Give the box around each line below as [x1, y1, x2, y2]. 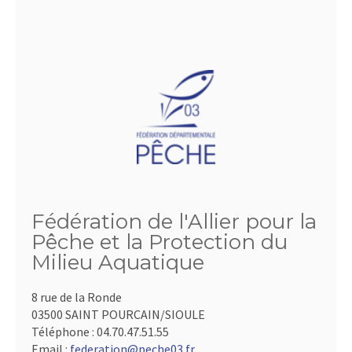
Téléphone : [31, 324, 97, 339]
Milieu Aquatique [31, 250, 204, 275]
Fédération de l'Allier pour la [31, 209, 317, 234]
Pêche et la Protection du [31, 229, 288, 255]
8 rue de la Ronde [31, 289, 122, 305]
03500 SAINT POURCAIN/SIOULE [31, 306, 205, 322]
